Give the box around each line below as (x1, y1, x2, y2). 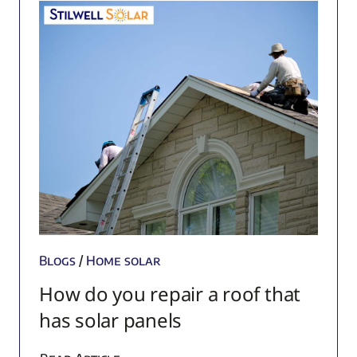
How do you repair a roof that (38, 280, 301, 307)
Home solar (85, 252, 161, 269)
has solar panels (38, 306, 182, 333)
